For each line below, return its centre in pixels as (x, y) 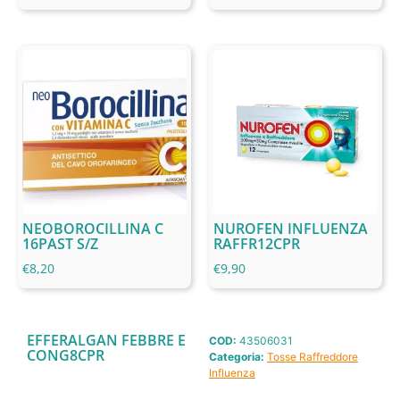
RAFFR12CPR (257, 243)
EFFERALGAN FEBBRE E (106, 340)
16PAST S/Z (60, 243)
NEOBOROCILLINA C (93, 228)
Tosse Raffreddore (312, 356)
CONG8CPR (66, 355)
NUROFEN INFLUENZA (291, 228)
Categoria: (237, 356)
